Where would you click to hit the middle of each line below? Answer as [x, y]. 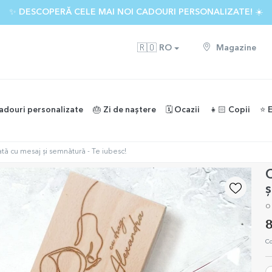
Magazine [235, 48]
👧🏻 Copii [230, 110]
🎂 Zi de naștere [124, 110]
